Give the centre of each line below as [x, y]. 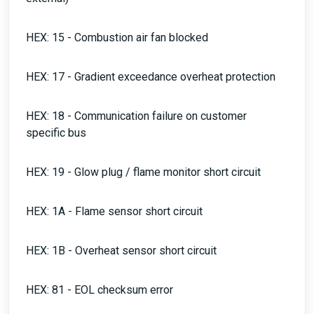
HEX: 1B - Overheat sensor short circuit [121, 251]
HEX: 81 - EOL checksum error [100, 290]
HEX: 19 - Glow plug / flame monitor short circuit [143, 172]
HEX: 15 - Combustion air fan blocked [117, 37]
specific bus [56, 133]
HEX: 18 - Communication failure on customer [136, 116]
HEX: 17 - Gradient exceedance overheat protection [151, 77]
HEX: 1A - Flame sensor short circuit [114, 211]
